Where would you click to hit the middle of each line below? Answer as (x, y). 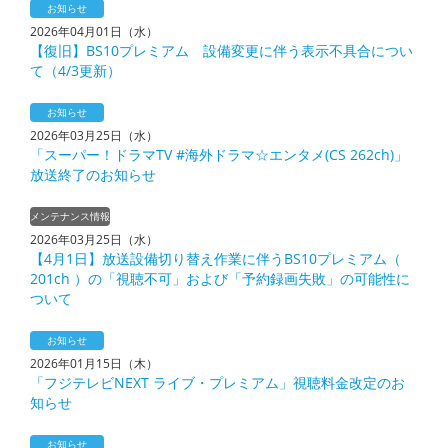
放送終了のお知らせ (93, 174)
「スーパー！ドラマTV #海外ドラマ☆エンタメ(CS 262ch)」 (219, 154)
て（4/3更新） (75, 70)
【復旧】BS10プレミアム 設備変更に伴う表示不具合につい (221, 50)
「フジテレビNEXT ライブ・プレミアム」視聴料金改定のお (217, 382)
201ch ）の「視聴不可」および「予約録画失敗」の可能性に (220, 278)
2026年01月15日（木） (94, 363)
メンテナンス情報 (70, 216)
